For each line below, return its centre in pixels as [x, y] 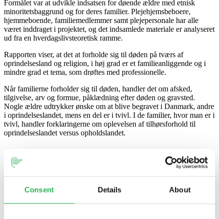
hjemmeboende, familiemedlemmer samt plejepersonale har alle [101, 20]
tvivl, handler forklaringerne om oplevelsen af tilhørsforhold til [100, 124]
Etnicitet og [124, 157]
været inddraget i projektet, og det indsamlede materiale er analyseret [109, 29]
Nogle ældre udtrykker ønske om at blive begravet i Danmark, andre [109, 106]
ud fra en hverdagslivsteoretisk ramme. [63, 38]
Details [109, 189]
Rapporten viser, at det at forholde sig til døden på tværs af [94, 54]
